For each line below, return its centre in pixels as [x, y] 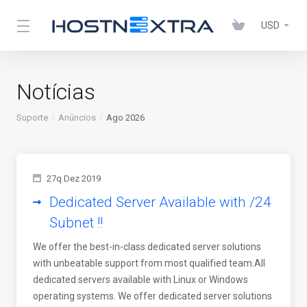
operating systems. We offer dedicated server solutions [152, 296]
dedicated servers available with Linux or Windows [140, 280]
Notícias [56, 92]
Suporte [32, 118]
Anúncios [77, 118]
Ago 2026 [125, 118]
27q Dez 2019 [74, 179]
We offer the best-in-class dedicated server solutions [147, 247]
